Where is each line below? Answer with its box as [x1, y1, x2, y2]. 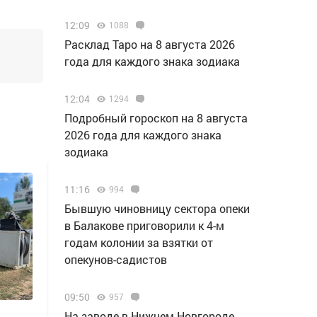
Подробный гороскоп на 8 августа [64, 110, 248, 125]
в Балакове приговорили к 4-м [64, 218, 224, 233]
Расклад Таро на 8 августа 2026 [64, 37, 235, 52]
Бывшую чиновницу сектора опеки [64, 201, 250, 216]
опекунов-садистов [64, 252, 167, 267]
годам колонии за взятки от [64, 235, 213, 250]
